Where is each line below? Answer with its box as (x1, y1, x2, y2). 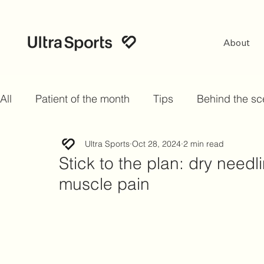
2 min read (183, 138, 224, 149)
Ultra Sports (85, 138, 130, 149)
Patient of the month (35, 92, 130, 105)
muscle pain (59, 174, 150, 194)
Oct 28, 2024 (132, 138, 181, 149)
